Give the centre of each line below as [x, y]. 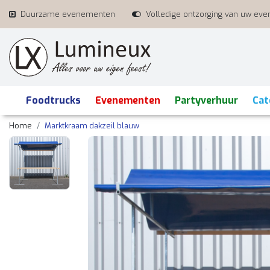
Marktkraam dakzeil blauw [92, 126]
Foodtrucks [53, 100]
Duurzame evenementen [68, 14]
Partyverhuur [206, 100]
